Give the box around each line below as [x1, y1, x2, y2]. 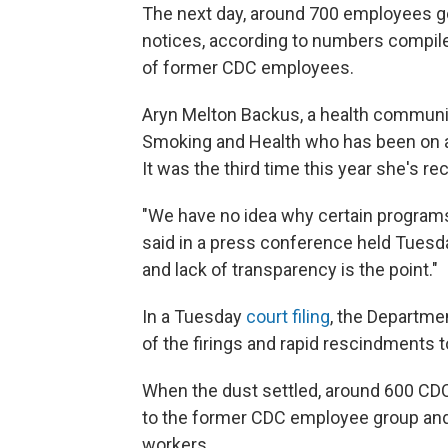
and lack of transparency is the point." [142, 259, 438, 280]
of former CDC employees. [142, 57, 354, 78]
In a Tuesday [142, 306, 246, 327]
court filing [246, 306, 330, 327]
